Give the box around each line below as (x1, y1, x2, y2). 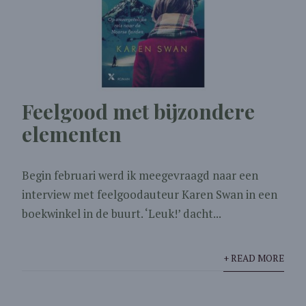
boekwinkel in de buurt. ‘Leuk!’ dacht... (22, 205, 222, 221)
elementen (22, 120, 122, 148)
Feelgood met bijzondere (22, 97, 255, 125)
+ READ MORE (223, 251, 284, 264)
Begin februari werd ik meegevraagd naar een (22, 167, 259, 183)
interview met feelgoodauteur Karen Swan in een (22, 186, 278, 202)
